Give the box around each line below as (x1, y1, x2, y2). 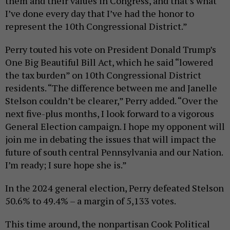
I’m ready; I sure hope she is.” (5, 159, 127, 171)
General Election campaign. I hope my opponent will (5, 120, 225, 133)
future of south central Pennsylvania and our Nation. (5, 146, 223, 159)
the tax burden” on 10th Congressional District (5, 69, 201, 82)
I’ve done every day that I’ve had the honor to (5, 7, 194, 20)
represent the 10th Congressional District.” (5, 20, 187, 33)
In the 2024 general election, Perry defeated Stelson (5, 182, 224, 195)
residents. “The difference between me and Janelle (5, 82, 217, 94)
